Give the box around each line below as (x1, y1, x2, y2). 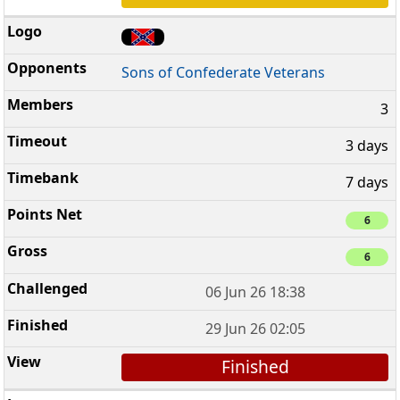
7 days (346, 171, 388, 192)
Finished (221, 354, 289, 379)
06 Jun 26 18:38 (204, 282, 305, 303)
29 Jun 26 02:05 (204, 319, 305, 339)
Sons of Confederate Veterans (121, 62, 326, 82)
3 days (346, 135, 388, 155)
